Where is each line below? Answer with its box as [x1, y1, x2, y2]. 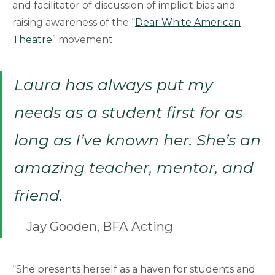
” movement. [52, 33, 115, 45]
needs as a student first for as [14, 103, 242, 122]
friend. [14, 186, 63, 205]
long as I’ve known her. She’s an [14, 131, 261, 150]
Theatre [12, 33, 52, 45]
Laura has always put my [14, 76, 213, 95]
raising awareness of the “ [12, 16, 135, 28]
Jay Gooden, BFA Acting [26, 219, 173, 234]
